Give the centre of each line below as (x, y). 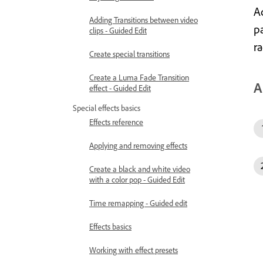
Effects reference (116, 122)
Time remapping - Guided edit (138, 203)
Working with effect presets (134, 250)
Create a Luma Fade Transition (139, 77)
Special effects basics (107, 108)
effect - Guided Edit (120, 88)
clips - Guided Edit (118, 30)
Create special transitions (129, 54)
